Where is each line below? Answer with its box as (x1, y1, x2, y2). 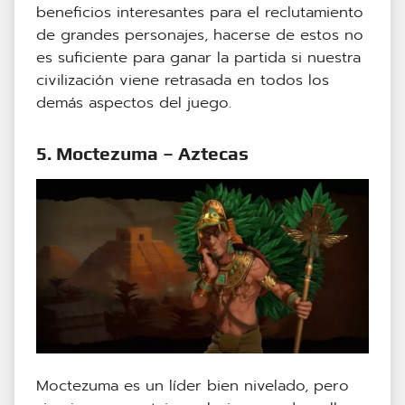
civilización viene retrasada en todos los (36, 68, 329, 91)
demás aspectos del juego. (36, 90, 231, 114)
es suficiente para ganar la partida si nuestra (36, 45, 361, 69)
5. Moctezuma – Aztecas (36, 142, 249, 165)
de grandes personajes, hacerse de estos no (36, 23, 363, 46)
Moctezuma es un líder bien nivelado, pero (36, 374, 349, 398)
